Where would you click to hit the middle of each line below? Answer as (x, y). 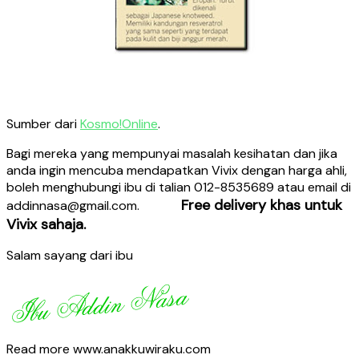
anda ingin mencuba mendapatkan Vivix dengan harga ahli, (177, 170)
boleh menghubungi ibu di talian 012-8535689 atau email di (179, 187)
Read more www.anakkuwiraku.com (109, 349)
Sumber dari (43, 123)
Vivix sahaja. (46, 224)
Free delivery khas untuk (262, 205)
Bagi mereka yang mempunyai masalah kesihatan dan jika (172, 153)
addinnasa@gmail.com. (94, 205)
